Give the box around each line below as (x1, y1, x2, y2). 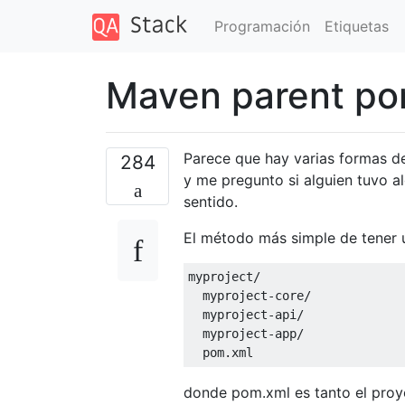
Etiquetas (324, 16, 389, 35)
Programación (213, 16, 310, 35)
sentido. (184, 192, 238, 211)
